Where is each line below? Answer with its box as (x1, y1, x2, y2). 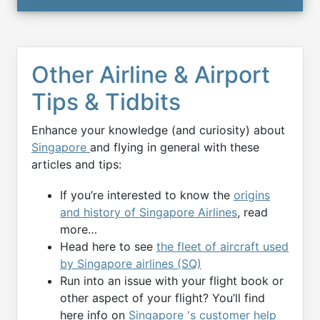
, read (237, 204, 268, 219)
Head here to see (60, 239, 156, 254)
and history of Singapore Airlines (60, 204, 237, 219)
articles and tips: (31, 156, 121, 171)
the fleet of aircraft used (156, 239, 289, 254)
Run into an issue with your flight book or (60, 273, 284, 288)
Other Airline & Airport (31, 60, 270, 89)
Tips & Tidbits (31, 87, 181, 116)
